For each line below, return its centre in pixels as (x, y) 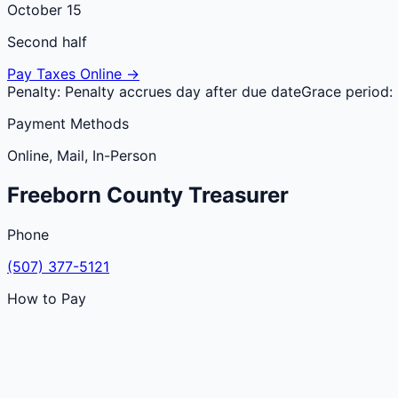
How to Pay (47, 298)
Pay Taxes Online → (73, 73)
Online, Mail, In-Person (82, 155)
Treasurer (236, 195)
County (145, 195)
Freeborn (54, 195)
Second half (47, 41)
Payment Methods (68, 123)
